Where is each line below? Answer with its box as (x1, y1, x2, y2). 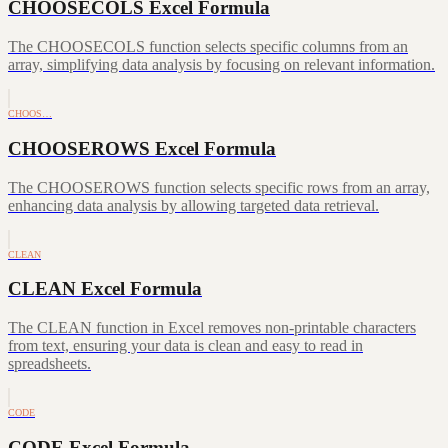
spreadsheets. (8, 355, 91, 372)
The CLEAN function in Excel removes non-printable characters (8, 319, 416, 336)
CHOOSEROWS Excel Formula (8, 137, 276, 159)
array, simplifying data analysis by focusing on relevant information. (8, 56, 435, 74)
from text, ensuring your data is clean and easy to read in (8, 337, 363, 354)
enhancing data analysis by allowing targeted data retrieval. (8, 196, 379, 214)
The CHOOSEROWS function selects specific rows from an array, (8, 178, 430, 196)
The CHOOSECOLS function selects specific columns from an (8, 38, 408, 56)
